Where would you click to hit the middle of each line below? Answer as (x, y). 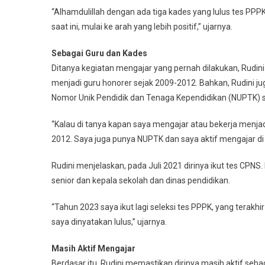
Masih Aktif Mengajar (93, 249)
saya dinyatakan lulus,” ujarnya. (109, 222)
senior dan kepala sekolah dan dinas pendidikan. (141, 181)
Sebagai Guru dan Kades (99, 54)
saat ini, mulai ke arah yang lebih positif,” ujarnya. (142, 27)
